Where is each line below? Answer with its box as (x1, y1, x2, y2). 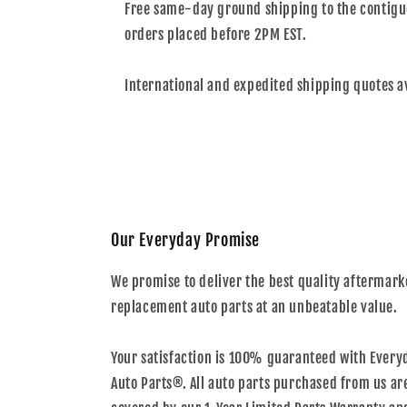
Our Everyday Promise (111, 230, 260, 250)
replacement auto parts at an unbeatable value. (111, 298, 398, 316)
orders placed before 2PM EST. (124, 25, 307, 44)
